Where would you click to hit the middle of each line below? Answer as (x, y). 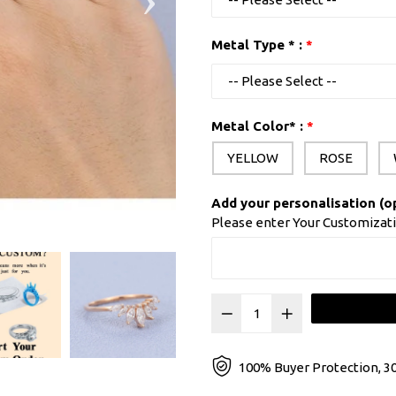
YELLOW (253, 158)
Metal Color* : (257, 126)
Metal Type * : (257, 45)
